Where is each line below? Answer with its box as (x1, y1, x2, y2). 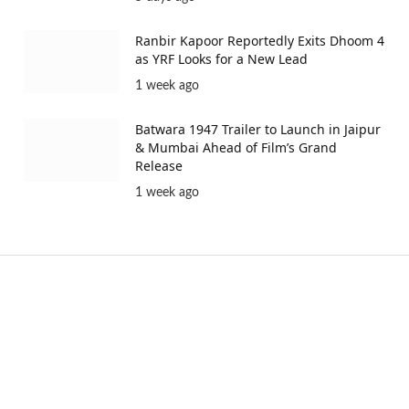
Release (135, 157, 183, 175)
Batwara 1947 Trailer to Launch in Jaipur (135, 121, 381, 139)
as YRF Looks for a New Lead (135, 50, 308, 68)
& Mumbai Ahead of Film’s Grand (135, 139, 337, 157)
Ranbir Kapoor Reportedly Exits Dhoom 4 (135, 32, 384, 50)
